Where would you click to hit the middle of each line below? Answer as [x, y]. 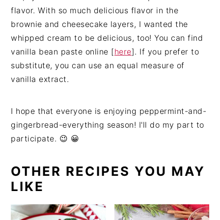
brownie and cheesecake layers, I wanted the [99, 24]
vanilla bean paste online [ [63, 52]
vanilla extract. [40, 79]
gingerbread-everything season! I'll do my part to [108, 125]
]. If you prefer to [165, 52]
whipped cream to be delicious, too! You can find [107, 38]
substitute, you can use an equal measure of [98, 65]
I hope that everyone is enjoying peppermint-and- [109, 111]
